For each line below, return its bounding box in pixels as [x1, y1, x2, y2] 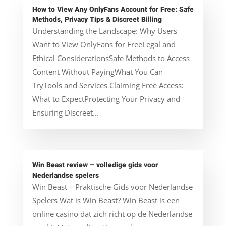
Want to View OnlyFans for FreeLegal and [32, 39, 176, 49]
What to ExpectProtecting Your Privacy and [32, 93, 180, 104]
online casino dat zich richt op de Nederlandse [32, 208, 192, 219]
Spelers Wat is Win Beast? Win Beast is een [32, 195, 180, 205]
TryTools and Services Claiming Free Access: [32, 80, 184, 90]
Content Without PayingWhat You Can [32, 66, 163, 77]
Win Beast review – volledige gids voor [32, 159, 158, 171]
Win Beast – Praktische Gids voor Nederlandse [32, 181, 193, 192]
